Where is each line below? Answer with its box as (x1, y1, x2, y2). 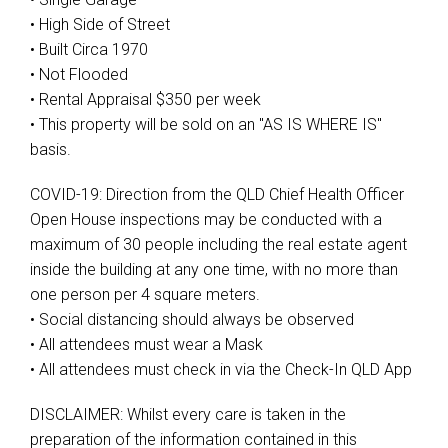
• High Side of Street (30, 15, 170, 34)
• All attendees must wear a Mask (30, 335, 263, 354)
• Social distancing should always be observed (30, 310, 354, 329)
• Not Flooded (30, 65, 128, 84)
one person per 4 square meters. (30, 285, 260, 304)
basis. (30, 140, 71, 159)
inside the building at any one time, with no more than (30, 260, 398, 279)
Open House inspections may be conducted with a (30, 210, 382, 229)
